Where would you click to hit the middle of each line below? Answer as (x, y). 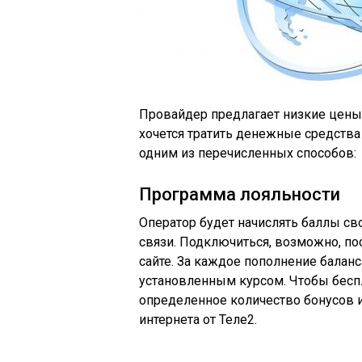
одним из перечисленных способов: (248, 153)
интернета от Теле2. (198, 320)
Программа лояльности (240, 194)
